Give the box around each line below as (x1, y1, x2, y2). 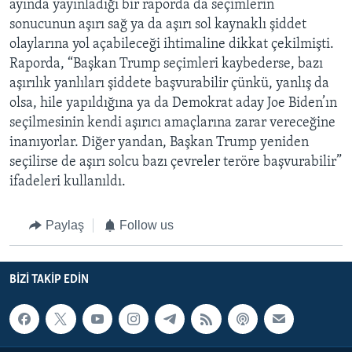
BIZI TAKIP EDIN (9, 273, 89, 286)
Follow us (119, 218, 174, 233)
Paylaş (45, 218, 84, 233)
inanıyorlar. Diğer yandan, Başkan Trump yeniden (9, 135, 309, 151)
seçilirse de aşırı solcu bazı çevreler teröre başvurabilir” (9, 155, 342, 170)
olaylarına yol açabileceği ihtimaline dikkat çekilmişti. (9, 37, 334, 53)
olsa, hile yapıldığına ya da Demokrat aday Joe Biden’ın (9, 96, 337, 112)
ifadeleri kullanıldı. (9, 174, 126, 190)
